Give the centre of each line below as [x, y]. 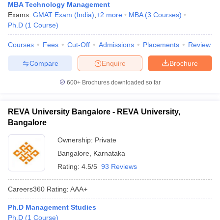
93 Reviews [119, 166]
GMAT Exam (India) [64, 15]
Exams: [20, 15]
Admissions [116, 45]
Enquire [114, 63]
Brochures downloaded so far [121, 82]
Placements [161, 45]
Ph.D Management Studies [52, 207]
